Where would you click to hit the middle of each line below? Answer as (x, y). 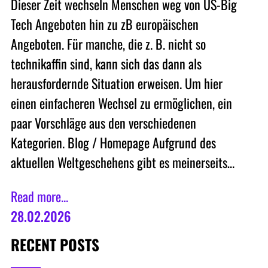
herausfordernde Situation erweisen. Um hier (116, 83)
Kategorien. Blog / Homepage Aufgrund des (113, 143)
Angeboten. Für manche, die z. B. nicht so (108, 44)
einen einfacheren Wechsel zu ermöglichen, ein (121, 103)
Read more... (39, 197)
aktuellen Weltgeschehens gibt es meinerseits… (122, 162)
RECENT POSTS (55, 245)
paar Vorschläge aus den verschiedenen (103, 123)
